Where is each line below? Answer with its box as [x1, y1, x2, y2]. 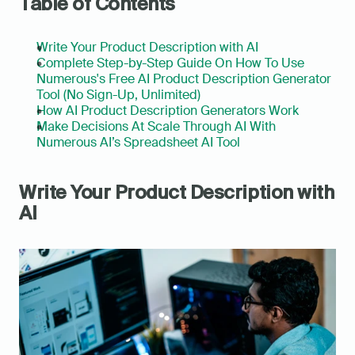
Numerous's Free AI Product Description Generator [36, 71, 331, 87]
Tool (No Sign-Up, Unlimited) [36, 86, 200, 103]
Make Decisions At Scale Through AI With [36, 118, 276, 135]
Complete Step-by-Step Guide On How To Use [36, 55, 304, 71]
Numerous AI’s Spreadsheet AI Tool [36, 134, 240, 151]
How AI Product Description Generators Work [36, 102, 299, 119]
